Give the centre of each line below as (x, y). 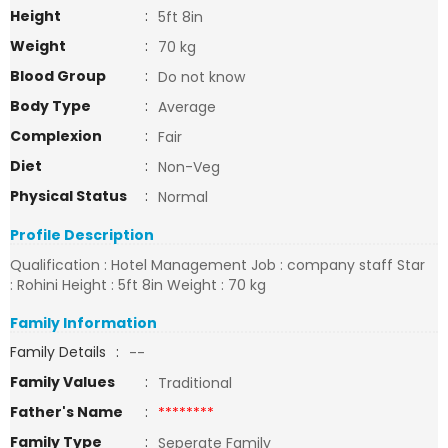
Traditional (195, 383)
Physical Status (68, 196)
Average (187, 107)
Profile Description (82, 235)
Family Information (83, 323)
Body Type (50, 106)
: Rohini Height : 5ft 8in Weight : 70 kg (138, 285)
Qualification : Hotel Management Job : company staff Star (217, 265)
